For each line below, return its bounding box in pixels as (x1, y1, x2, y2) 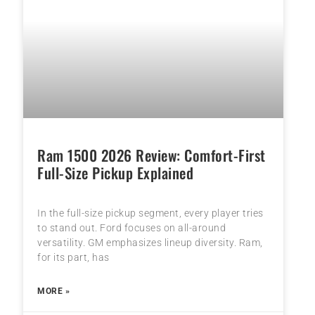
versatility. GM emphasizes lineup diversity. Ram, (37, 236, 263, 248)
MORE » (37, 285, 70, 296)
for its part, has (37, 251, 110, 263)
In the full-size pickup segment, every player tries (37, 207, 264, 219)
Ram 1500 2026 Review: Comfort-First (37, 143, 266, 166)
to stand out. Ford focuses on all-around (37, 221, 226, 233)
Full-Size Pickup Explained (37, 161, 194, 184)
